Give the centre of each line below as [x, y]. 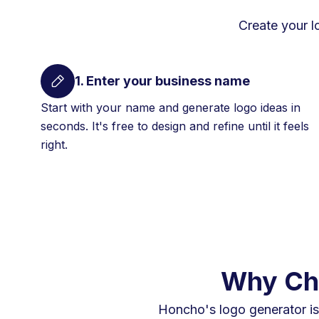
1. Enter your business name [162, 81]
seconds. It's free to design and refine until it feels [175, 126]
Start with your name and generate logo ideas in [171, 107]
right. [54, 144]
